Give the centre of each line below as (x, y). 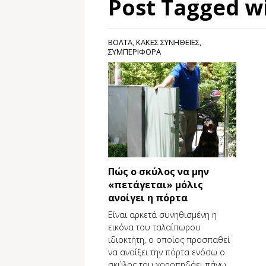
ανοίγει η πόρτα (148, 198)
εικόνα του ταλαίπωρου (154, 227)
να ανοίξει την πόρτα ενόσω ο (167, 252)
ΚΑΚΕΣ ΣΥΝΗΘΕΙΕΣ (168, 42)
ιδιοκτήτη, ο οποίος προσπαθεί (169, 240)
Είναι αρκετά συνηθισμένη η (162, 215)
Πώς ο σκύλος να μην (159, 172)
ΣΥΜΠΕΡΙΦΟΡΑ (134, 52)
